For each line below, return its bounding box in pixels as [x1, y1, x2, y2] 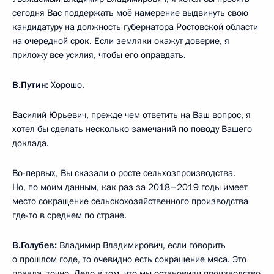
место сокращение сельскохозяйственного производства [12, 195, 248, 208]
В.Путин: [12, 79, 48, 92]
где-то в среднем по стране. [12, 209, 127, 222]
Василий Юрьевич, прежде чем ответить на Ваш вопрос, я [12, 109, 251, 122]
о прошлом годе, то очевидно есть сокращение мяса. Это [12, 253, 246, 266]
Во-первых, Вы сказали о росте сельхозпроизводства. [12, 167, 235, 180]
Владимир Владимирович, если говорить [59, 239, 226, 252]
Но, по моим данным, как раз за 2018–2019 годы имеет [12, 181, 248, 194]
